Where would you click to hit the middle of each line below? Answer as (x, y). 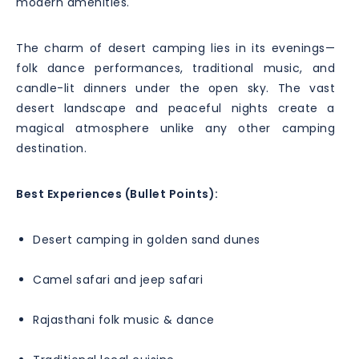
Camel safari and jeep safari (118, 279)
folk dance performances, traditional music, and (175, 68)
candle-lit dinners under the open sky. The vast (175, 88)
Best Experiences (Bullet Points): (117, 194)
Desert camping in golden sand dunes (147, 239)
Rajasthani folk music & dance (124, 319)
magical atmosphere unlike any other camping (175, 128)
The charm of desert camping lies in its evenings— (175, 48)
